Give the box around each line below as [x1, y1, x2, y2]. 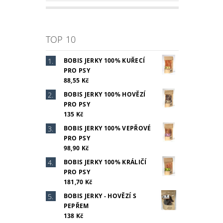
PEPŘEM [63, 201, 89, 210]
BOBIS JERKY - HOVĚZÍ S [63, 191, 136, 200]
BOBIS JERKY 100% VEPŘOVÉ [63, 123, 151, 132]
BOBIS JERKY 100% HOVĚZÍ [63, 90, 146, 99]
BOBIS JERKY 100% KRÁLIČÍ [63, 157, 147, 166]
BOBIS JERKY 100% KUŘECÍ [63, 56, 145, 65]
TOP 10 [45, 33, 76, 45]
